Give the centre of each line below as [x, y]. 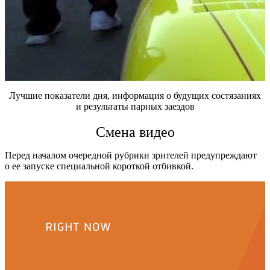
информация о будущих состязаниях [187, 95]
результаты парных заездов [139, 106]
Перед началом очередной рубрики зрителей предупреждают [131, 155]
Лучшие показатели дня [58, 95]
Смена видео [135, 132]
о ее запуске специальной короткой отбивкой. [99, 166]
